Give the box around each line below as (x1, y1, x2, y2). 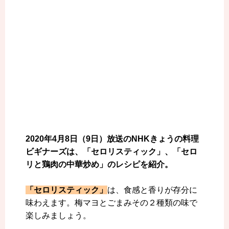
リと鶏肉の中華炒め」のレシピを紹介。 (26, 160, 173, 169)
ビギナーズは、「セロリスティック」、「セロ (26, 147, 197, 156)
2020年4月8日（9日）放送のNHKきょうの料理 (26, 134, 199, 144)
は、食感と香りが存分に (107, 186, 197, 195)
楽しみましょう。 (26, 211, 91, 220)
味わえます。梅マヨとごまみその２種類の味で (26, 198, 197, 208)
